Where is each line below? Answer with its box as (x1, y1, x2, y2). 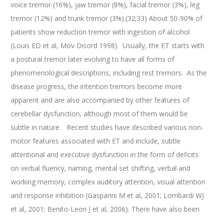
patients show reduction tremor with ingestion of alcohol (11, 27, 190, 37)
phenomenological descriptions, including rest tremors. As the (11, 68, 207, 78)
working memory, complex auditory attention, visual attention (11, 177, 206, 187)
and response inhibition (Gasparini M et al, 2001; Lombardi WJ (11, 191, 204, 200)
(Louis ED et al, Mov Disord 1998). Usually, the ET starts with (11, 41, 205, 51)
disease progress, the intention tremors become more (11, 82, 182, 91)
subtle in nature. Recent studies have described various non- (11, 123, 204, 132)
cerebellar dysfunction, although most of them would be (11, 109, 188, 119)
